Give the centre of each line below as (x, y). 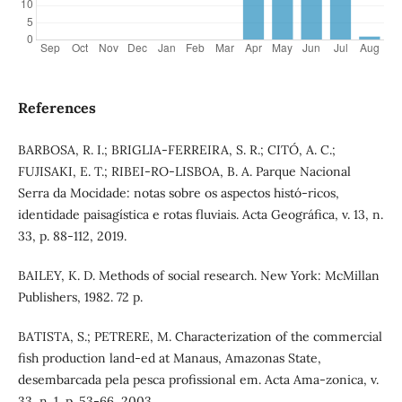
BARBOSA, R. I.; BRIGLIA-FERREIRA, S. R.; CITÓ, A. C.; (176, 150)
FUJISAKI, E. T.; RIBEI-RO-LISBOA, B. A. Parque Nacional (184, 172)
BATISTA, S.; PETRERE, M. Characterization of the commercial (200, 337)
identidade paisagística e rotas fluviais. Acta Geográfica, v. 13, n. (200, 215)
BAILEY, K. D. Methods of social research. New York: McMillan (198, 276)
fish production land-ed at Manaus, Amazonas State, (169, 358)
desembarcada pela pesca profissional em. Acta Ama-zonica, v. (198, 380)
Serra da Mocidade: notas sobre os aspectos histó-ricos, (178, 193)
